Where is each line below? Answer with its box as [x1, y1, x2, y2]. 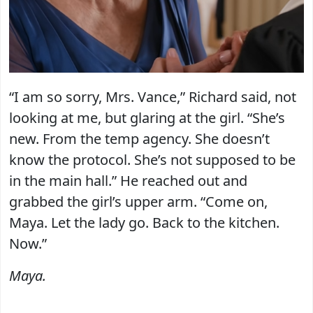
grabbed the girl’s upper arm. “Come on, [9, 191, 268, 211]
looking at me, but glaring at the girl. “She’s [9, 108, 285, 127]
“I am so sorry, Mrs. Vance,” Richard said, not [9, 87, 296, 106]
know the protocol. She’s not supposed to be [9, 150, 296, 169]
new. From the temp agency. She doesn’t [9, 129, 270, 148]
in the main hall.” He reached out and [9, 170, 247, 190]
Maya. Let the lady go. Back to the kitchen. [9, 212, 279, 232]
